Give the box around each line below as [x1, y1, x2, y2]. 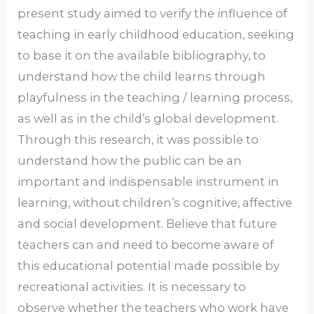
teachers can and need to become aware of [18, 238, 275, 252]
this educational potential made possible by [18, 259, 280, 273]
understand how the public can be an [18, 153, 243, 168]
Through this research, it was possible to [18, 132, 259, 147]
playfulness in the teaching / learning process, [18, 90, 293, 105]
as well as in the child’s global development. [18, 111, 279, 126]
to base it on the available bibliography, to [18, 48, 266, 63]
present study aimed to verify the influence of [18, 6, 288, 21]
